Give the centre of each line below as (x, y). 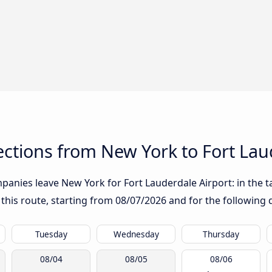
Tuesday (51, 234)
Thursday (221, 234)
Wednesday (136, 234)
